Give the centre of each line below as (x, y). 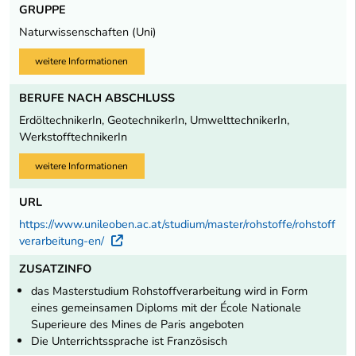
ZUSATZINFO (55, 269)
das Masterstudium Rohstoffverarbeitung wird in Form (169, 291)
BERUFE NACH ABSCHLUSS (97, 97)
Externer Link (170, 240)
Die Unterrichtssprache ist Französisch (129, 341)
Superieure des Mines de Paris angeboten (137, 325)
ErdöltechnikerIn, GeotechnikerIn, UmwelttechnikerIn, (154, 120)
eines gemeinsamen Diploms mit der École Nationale (166, 308)
